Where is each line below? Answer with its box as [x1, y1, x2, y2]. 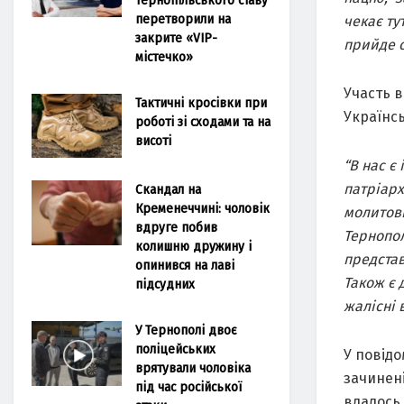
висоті [135, 132, 171, 149]
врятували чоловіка [135, 360, 251, 376]
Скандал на [135, 181, 201, 197]
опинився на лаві [135, 257, 234, 273]
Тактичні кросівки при [135, 94, 267, 111]
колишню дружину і [135, 238, 252, 254]
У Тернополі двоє [135, 322, 237, 338]
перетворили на [135, 10, 231, 27]
